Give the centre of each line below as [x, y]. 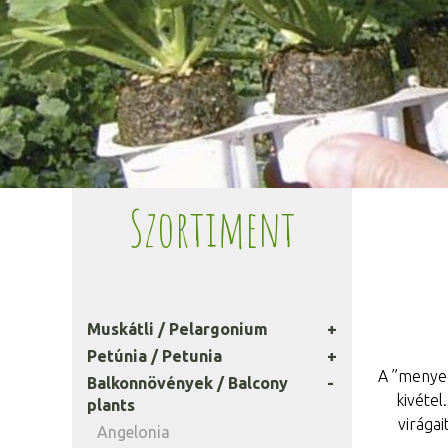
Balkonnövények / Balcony [187, 383]
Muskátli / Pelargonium [177, 329]
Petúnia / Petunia [154, 356]
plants [111, 405]
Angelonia [133, 432]
